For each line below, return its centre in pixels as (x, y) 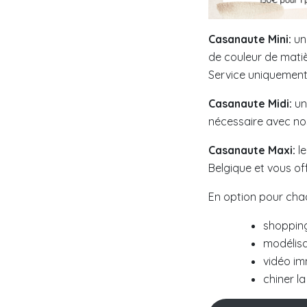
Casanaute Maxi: (252, 150)
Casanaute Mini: (250, 39)
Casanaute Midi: (251, 104)
